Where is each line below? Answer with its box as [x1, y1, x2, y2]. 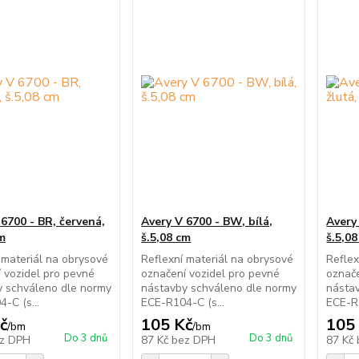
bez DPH [171, 333, 216, 348]
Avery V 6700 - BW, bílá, [141, 214, 273, 229]
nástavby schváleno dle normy [141, 280, 297, 296]
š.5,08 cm [141, 230, 192, 245]
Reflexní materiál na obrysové [141, 252, 294, 267]
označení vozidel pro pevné [141, 266, 280, 281]
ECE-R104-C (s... [141, 295, 225, 310]
